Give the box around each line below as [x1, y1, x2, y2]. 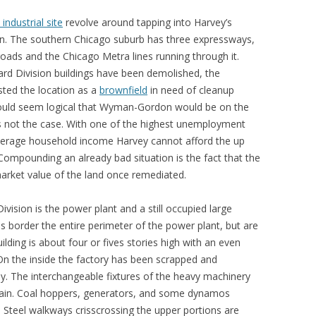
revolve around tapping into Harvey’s [63, 16, 232, 29]
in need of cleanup [147, 83, 234, 97]
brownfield [99, 83, 147, 97]
